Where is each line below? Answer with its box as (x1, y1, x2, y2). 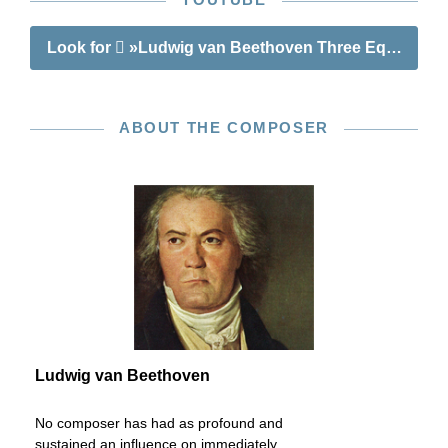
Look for (46, 39, 115, 56)
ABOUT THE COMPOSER (119, 119, 329, 136)
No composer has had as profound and (35, 415, 283, 431)
